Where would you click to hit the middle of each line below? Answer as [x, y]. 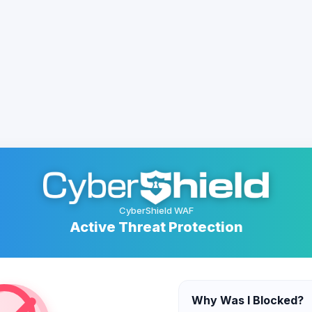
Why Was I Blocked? [248, 300]
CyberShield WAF [156, 210]
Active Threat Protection [156, 227]
